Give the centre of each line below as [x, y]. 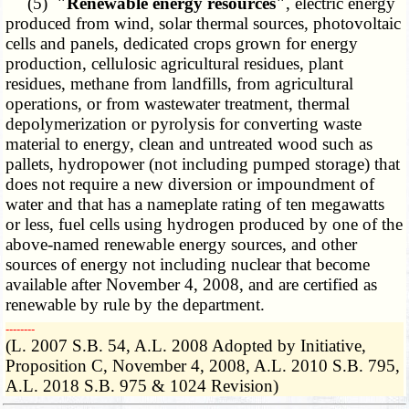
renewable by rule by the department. [136, 305]
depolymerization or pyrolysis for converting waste [184, 124]
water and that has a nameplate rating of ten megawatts [195, 204]
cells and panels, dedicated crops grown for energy [182, 44]
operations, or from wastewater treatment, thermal [178, 104]
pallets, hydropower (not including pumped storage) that [203, 164]
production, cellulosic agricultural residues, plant [175, 64]
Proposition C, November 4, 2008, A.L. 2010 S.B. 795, [203, 366]
